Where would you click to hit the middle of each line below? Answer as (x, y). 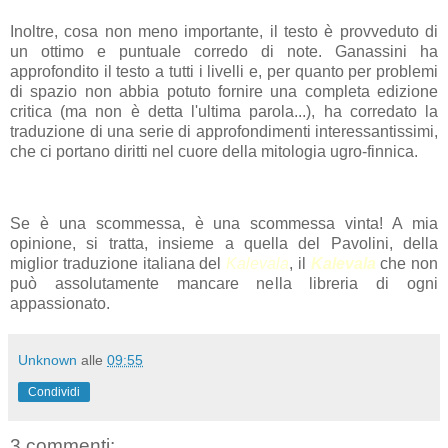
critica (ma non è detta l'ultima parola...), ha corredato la (224, 112)
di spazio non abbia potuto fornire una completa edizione (224, 92)
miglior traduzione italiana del (118, 264)
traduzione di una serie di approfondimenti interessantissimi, (224, 132)
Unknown (47, 360)
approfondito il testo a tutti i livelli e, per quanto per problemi (224, 72)
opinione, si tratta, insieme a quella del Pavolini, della (224, 244)
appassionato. (60, 304)
